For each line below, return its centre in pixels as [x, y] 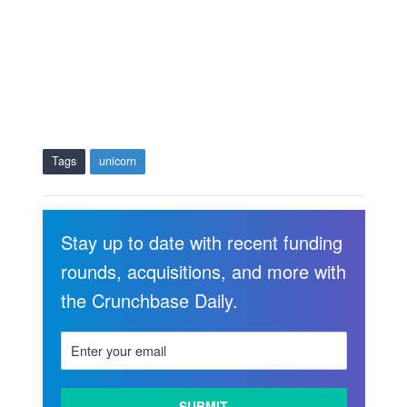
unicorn [117, 161]
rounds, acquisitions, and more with [203, 272]
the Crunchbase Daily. [149, 301]
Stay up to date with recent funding [201, 243]
